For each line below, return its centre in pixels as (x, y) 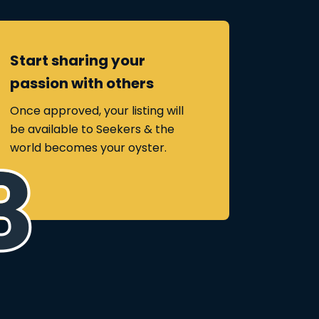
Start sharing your (78, 61)
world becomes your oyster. (88, 148)
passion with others (82, 83)
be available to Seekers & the (92, 129)
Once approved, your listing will (97, 111)
